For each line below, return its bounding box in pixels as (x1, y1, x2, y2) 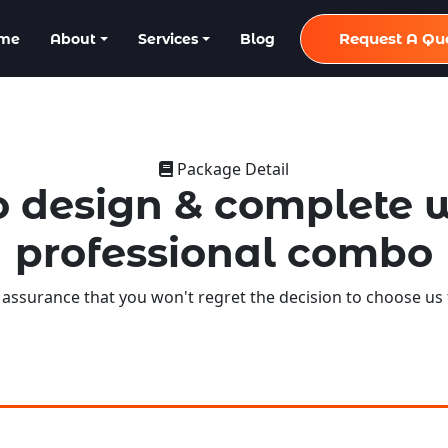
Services (138, 29, 198, 48)
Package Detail (173, 158, 289, 181)
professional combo (15, 228, 433, 278)
